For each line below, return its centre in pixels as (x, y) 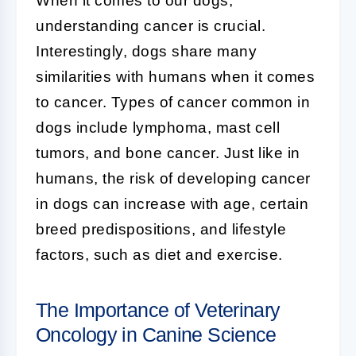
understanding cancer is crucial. (151, 26)
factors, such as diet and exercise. (159, 255)
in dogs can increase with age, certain (172, 204)
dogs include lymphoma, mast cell (158, 128)
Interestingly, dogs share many (146, 51)
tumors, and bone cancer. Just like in (168, 153)
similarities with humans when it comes (175, 77)
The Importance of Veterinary (158, 310)
